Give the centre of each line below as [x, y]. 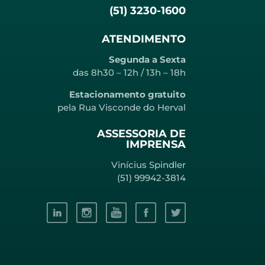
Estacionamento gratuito [127, 94]
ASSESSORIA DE [141, 134]
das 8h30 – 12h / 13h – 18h [129, 73]
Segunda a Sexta [147, 60]
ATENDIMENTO [144, 39]
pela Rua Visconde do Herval [122, 107]
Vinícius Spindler [147, 165]
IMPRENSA [156, 145]
